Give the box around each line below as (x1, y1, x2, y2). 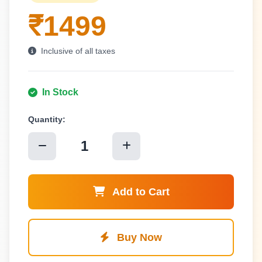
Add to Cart (112, 186, 170, 198)
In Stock (42, 87, 78, 97)
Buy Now (114, 232, 162, 243)
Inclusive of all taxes (39, 46, 115, 56)
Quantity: (28, 115, 65, 124)
